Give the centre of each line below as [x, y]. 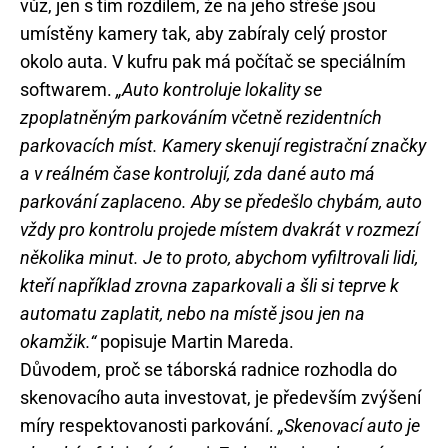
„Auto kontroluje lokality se [219, 90]
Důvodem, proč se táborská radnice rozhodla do [208, 370]
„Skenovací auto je [349, 426]
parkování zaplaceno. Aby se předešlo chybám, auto [221, 202]
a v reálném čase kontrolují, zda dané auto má [197, 174]
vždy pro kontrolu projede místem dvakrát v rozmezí [219, 230]
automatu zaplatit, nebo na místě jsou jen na [192, 314]
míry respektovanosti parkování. [149, 426]
